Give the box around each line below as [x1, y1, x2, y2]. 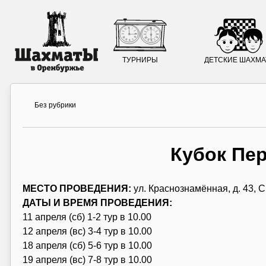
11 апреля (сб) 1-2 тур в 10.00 [22, 211, 151, 222]
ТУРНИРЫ [122, 56, 158, 64]
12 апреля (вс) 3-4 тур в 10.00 [22, 226, 152, 236]
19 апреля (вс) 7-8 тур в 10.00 [22, 254, 152, 265]
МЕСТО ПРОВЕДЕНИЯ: [22, 183, 131, 194]
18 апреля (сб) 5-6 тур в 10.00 [22, 240, 152, 251]
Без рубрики [34, 101, 76, 109]
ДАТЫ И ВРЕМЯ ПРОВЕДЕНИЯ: [22, 197, 172, 208]
